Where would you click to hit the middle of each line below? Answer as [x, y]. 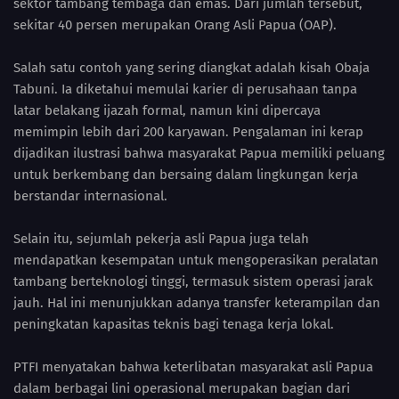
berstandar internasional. [90, 195]
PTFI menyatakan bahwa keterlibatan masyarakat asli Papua [193, 366]
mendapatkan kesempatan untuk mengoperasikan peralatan [196, 260]
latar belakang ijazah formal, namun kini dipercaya [167, 110]
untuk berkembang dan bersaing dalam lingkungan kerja [186, 174]
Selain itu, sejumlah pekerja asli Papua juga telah [161, 238]
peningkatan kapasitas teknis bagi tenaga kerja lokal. [174, 324]
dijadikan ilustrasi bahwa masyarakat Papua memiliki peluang [199, 153]
